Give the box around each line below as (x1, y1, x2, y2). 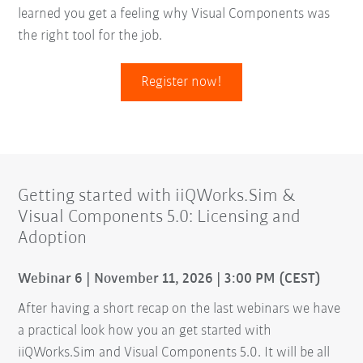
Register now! (141, 74, 222, 90)
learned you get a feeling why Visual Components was (18, 6, 331, 22)
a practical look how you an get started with (18, 322, 272, 339)
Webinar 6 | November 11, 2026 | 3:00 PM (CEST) (18, 271, 322, 287)
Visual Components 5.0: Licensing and (18, 207, 301, 227)
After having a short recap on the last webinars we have (18, 301, 341, 317)
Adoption (18, 228, 88, 248)
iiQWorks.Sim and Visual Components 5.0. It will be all (18, 344, 331, 361)
